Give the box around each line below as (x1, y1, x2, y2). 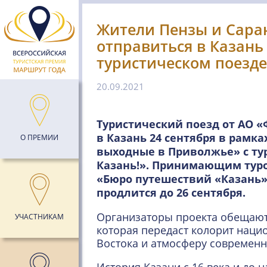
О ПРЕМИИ (20, 132, 58, 142)
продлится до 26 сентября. (97, 185, 246, 200)
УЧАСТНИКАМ (15, 212, 64, 222)
